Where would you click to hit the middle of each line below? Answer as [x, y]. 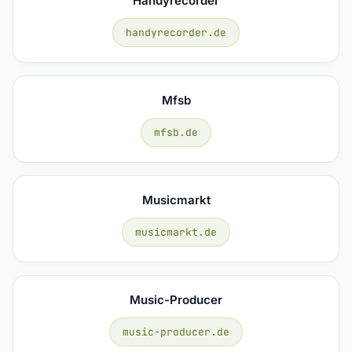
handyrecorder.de [176, 32]
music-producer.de [176, 332]
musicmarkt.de [176, 232]
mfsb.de [176, 132]
